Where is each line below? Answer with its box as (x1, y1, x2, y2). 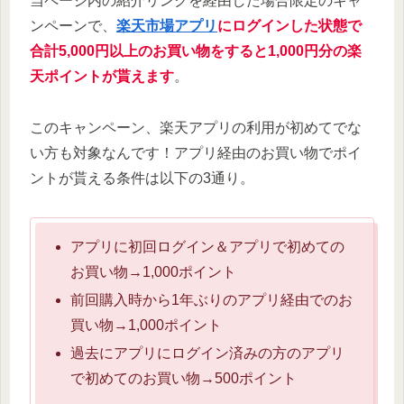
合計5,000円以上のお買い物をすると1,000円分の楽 (30, 43, 362, 60)
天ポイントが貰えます (30, 69, 174, 85)
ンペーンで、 (30, 18, 116, 34)
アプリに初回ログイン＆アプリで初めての (70, 238, 345, 254)
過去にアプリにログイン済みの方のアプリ (70, 345, 345, 362)
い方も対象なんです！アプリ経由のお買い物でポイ (30, 144, 362, 161)
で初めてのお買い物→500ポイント (70, 371, 298, 387)
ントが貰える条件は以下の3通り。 (30, 170, 254, 186)
